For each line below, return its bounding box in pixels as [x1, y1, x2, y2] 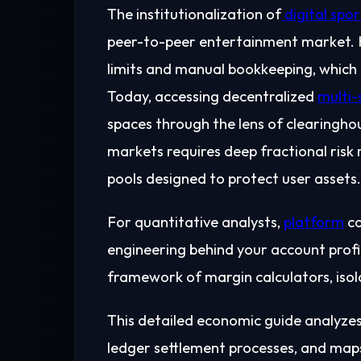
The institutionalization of [107, 5, 281, 24]
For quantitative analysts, [107, 213, 284, 232]
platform [284, 213, 344, 232]
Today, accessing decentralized [107, 87, 317, 106]
